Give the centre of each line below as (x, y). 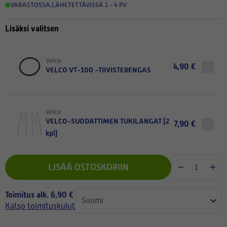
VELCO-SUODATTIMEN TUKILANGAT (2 (108, 121)
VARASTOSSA (30, 5)
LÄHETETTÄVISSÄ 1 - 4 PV (89, 5)
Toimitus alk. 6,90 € (39, 195)
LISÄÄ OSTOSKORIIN (88, 167)
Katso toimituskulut (40, 206)
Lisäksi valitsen (32, 29)
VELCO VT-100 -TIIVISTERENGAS (98, 70)
